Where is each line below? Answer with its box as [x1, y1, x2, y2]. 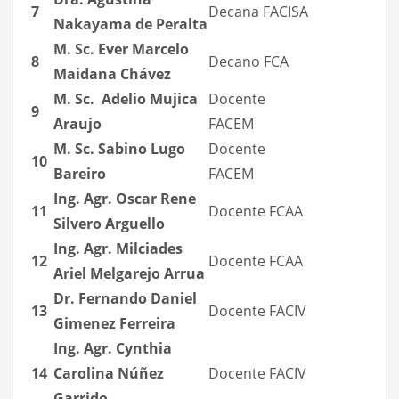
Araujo [53, 113, 102, 134]
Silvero [53, 213, 105, 233]
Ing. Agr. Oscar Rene [53, 188, 196, 208]
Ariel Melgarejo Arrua [53, 263, 205, 283]
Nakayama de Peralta [53, 13, 208, 34]
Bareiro [53, 163, 106, 183]
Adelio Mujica [98, 88, 198, 109]
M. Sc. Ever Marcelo [53, 38, 189, 59]
